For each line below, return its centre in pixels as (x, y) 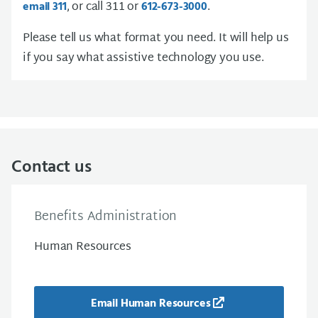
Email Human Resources (150, 304)
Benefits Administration (106, 217)
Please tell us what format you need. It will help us (156, 39)
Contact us (51, 168)
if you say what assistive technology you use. (143, 59)
